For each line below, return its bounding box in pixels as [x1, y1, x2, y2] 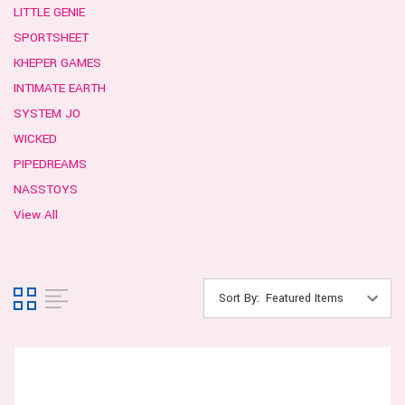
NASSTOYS [14, 181, 78, 199]
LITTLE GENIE [14, 4, 85, 22]
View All [14, 206, 58, 224]
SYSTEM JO [14, 105, 80, 123]
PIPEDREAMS [14, 155, 87, 174]
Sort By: [219, 290, 259, 307]
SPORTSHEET [14, 29, 89, 47]
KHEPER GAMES [14, 54, 101, 72]
